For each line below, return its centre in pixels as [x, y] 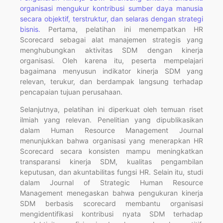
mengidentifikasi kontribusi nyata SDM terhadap [111, 214]
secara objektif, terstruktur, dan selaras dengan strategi [111, 18]
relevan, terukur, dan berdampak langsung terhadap [111, 81]
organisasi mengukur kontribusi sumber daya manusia [111, 8]
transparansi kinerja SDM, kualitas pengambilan [111, 162]
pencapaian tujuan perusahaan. [71, 92]
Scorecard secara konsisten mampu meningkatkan [111, 151]
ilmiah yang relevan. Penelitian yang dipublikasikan [111, 120]
